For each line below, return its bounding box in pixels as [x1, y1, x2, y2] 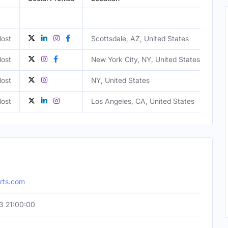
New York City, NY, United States [91, 55, 200, 64]
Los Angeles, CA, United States [91, 97, 194, 105]
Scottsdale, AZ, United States [91, 34, 189, 43]
